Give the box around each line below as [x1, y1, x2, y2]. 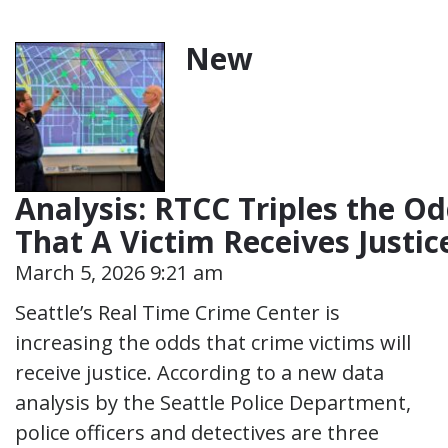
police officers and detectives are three [15, 418, 379, 446]
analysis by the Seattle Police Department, [15, 388, 411, 416]
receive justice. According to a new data [15, 358, 384, 386]
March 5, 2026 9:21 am [15, 258, 223, 286]
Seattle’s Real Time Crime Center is [15, 298, 340, 326]
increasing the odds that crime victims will [15, 328, 411, 356]
